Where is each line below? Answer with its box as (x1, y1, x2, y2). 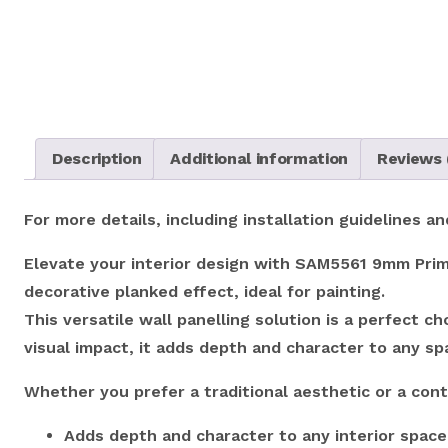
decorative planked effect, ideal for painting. (24, 281, 385, 301)
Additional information (170, 149, 349, 168)
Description (52, 149, 142, 168)
